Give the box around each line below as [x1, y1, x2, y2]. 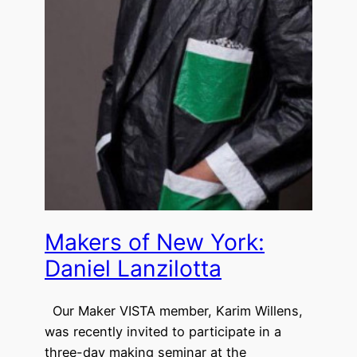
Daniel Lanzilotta [45, 254, 222, 282]
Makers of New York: [45, 228, 265, 256]
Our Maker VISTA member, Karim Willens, [45, 303, 303, 320]
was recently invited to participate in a [45, 324, 281, 340]
